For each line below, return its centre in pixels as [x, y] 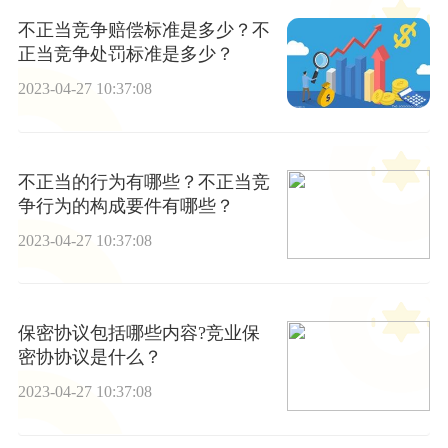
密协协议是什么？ [89, 357]
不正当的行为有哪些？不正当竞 [143, 181]
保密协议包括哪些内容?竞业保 [138, 333]
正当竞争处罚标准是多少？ [125, 54]
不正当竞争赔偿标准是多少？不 [143, 30]
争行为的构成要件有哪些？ [125, 205]
